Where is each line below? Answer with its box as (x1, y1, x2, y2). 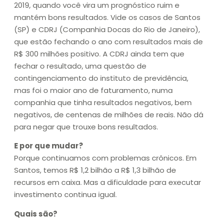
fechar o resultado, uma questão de (14, 60, 146, 71)
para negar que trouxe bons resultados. (14, 121, 158, 132)
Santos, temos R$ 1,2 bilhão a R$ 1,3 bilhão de (14, 165, 176, 176)
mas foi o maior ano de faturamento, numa (14, 85, 173, 95)
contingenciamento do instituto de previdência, (14, 73, 188, 83)
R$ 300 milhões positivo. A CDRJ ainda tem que (14, 48, 184, 59)
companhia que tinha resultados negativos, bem (14, 97, 192, 108)
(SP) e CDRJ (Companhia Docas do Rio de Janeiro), (14, 24, 200, 35)
